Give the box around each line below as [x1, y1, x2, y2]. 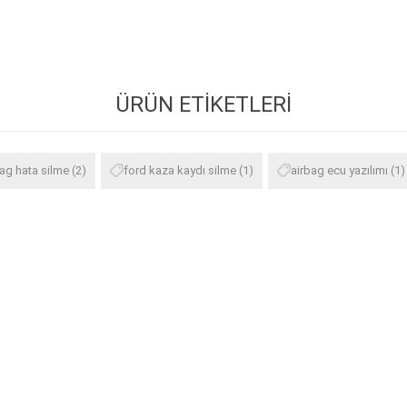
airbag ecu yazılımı [290, 163, 388, 177]
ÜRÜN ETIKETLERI [115, 91, 292, 117]
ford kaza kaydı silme [123, 163, 236, 177]
